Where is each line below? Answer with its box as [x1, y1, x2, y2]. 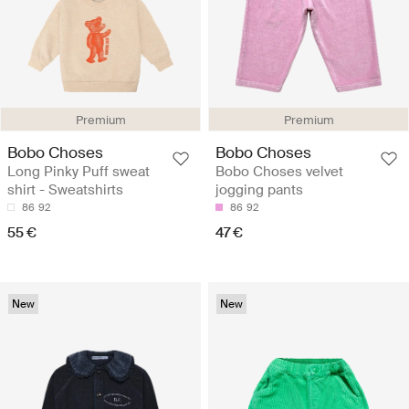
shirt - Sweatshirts [7, 180, 123, 199]
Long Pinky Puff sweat [7, 162, 150, 181]
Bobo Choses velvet [215, 162, 343, 181]
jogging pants [215, 180, 303, 199]
